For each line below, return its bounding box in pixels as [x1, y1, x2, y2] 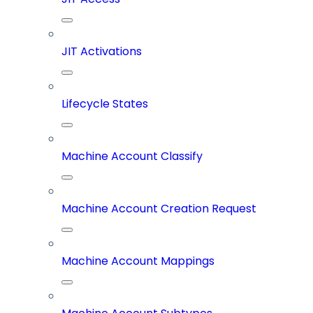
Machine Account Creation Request [61, 201, 256, 217]
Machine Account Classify [61, 148, 203, 165]
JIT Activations [61, 43, 142, 60]
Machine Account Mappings [61, 253, 214, 270]
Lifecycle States [61, 96, 148, 112]
